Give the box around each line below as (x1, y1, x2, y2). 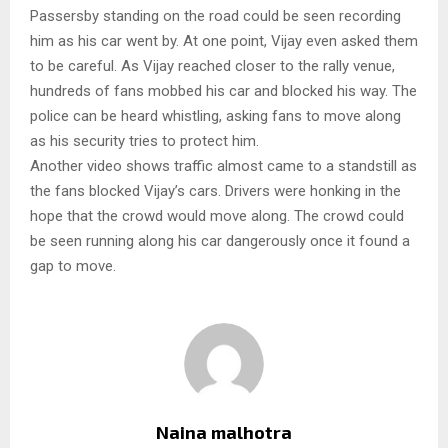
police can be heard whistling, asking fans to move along (30, 106, 401, 125)
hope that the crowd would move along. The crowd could (30, 206, 404, 225)
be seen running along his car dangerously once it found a (30, 231, 410, 250)
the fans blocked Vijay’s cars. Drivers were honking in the (30, 181, 401, 200)
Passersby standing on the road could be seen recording (30, 6, 401, 25)
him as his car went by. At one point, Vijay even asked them (30, 31, 418, 50)
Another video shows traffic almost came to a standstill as (30, 156, 417, 175)
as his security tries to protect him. (30, 131, 259, 150)
